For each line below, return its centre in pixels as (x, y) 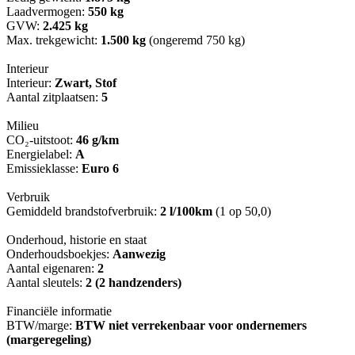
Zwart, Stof (86, 83)
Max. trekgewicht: (53, 40)
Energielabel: (41, 155)
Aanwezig (139, 254)
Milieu (23, 126)
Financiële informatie (59, 311)
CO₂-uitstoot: (41, 140)
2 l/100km (186, 212)
